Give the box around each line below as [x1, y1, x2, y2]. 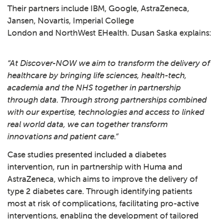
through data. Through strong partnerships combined [7, 94, 207, 105]
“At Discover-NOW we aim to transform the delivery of [7, 58, 210, 68]
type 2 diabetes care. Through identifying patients [7, 186, 192, 197]
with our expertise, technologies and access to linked [7, 107, 204, 117]
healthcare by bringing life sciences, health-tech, [7, 70, 187, 81]
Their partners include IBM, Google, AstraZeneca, [7, 3, 189, 14]
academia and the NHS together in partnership [7, 82, 181, 93]
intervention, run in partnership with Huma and [7, 161, 182, 172]
